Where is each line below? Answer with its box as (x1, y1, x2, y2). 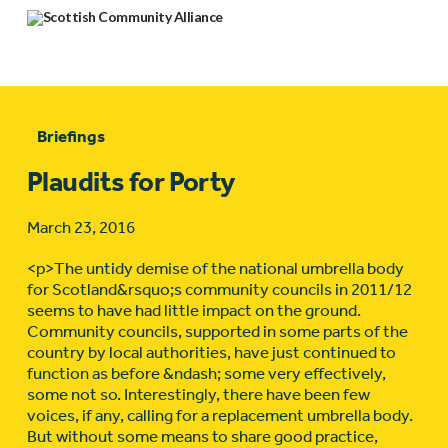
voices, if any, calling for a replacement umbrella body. (26, 405, 413, 426)
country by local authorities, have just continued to (26, 342, 396, 363)
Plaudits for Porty (26, 165, 235, 199)
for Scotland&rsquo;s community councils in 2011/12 (26, 279, 412, 300)
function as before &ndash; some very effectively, (26, 363, 386, 384)
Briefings (36, 126, 105, 147)
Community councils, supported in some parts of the (26, 321, 408, 342)
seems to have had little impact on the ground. (26, 300, 361, 321)
